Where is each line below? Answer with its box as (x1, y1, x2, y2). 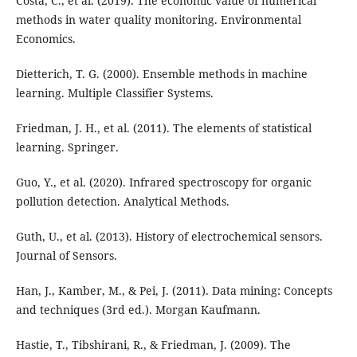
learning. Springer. (15, 139, 119, 155)
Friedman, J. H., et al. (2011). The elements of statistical (15, 120, 312, 135)
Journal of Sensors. (15, 247, 117, 263)
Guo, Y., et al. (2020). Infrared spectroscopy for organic (15, 174, 312, 190)
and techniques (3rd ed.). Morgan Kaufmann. (15, 301, 261, 317)
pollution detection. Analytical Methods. (15, 193, 229, 209)
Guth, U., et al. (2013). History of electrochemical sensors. (15, 228, 323, 244)
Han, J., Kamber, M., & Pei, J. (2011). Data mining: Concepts (15, 282, 332, 298)
